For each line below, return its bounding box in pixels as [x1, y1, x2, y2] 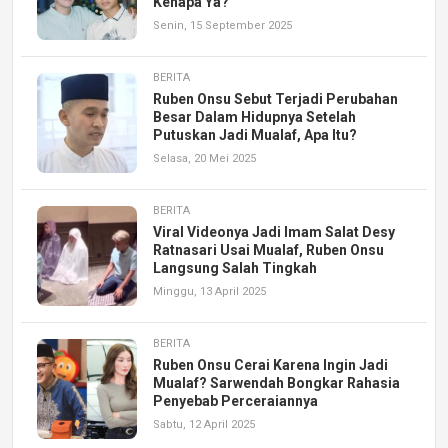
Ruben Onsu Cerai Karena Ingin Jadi [153, 356, 388, 373]
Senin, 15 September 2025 [153, 18, 292, 32]
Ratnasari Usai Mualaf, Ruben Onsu [153, 241, 384, 258]
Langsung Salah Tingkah [153, 259, 317, 276]
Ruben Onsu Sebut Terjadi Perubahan [153, 90, 398, 107]
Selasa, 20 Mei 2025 [153, 151, 256, 165]
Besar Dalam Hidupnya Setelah [153, 108, 356, 125]
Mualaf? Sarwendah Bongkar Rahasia [153, 374, 400, 391]
